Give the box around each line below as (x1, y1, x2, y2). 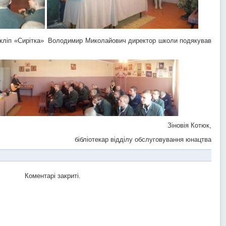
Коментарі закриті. (24, 172, 81, 180)
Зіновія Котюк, (167, 122, 211, 129)
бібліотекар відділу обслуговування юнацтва (75, 136, 211, 143)
